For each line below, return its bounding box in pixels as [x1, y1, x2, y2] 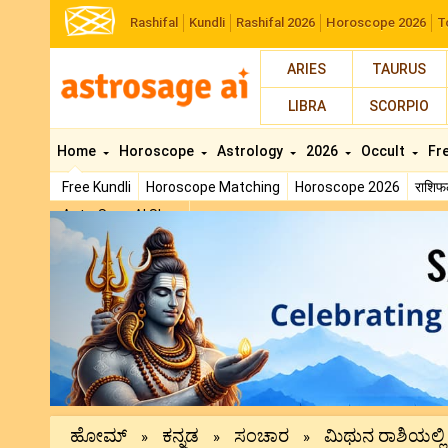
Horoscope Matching [146, 179, 280, 195]
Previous [115, 212, 193, 236]
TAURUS [372, 61, 427, 77]
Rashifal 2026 [236, 15, 315, 30]
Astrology [217, 143, 286, 159]
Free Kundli [62, 179, 131, 195]
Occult [361, 143, 408, 159]
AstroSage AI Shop [62, 207, 182, 223]
